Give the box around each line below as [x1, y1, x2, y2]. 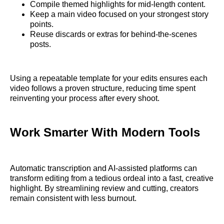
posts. [30, 40, 51, 49]
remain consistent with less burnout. [10, 194, 136, 203]
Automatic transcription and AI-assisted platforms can [10, 164, 197, 173]
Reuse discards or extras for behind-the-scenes [30, 30, 197, 39]
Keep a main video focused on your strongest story [30, 10, 208, 19]
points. [30, 20, 53, 29]
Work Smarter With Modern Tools [10, 125, 200, 139]
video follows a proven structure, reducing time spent [10, 84, 195, 93]
